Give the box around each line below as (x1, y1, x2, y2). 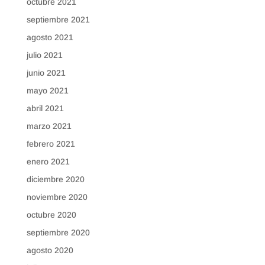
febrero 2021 (26, 139, 75, 149)
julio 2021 (26, 50, 63, 60)
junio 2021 (26, 68, 66, 78)
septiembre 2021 (26, 15, 90, 25)
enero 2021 (26, 157, 70, 167)
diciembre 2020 (26, 174, 85, 185)
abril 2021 (26, 104, 64, 114)
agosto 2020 (26, 245, 73, 256)
